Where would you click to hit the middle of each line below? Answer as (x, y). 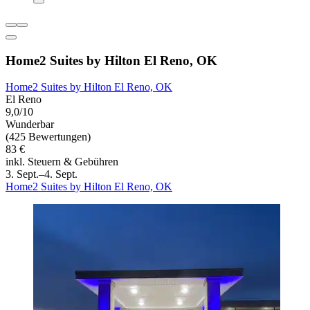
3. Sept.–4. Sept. (42, 174)
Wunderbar (30, 125)
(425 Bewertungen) (48, 137)
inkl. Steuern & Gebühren (62, 162)
